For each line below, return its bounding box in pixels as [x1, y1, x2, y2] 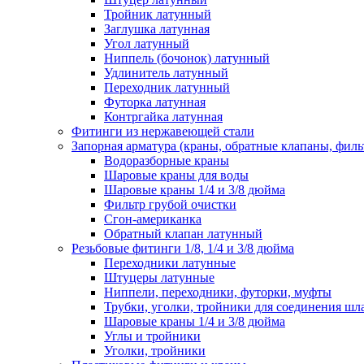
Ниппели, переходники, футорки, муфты [104, 285, 331, 300]
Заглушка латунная [104, 22, 210, 37]
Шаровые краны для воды [104, 168, 249, 183]
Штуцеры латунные [104, 271, 214, 285]
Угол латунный [104, 37, 189, 51]
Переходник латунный [104, 80, 230, 95]
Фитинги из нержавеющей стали [71, 124, 254, 139]
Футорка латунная [104, 95, 206, 110]
